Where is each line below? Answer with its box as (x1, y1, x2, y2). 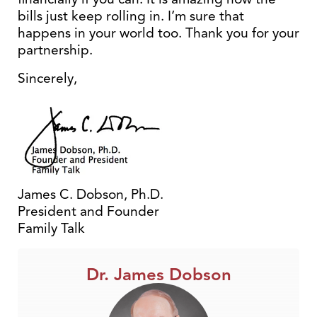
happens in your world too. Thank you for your (18, 24, 299, 42)
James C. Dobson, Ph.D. (18, 185, 163, 203)
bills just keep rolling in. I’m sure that (18, 7, 244, 25)
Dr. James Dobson (86, 263, 231, 285)
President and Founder (18, 202, 159, 220)
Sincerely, (18, 69, 77, 87)
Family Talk (18, 219, 85, 237)
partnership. (18, 41, 93, 59)
